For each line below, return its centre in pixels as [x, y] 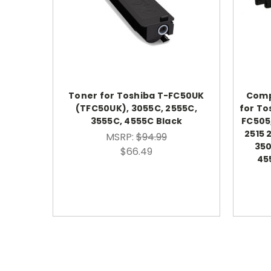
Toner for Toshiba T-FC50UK [136, 96]
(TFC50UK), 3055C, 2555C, [136, 109]
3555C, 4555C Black [136, 121]
